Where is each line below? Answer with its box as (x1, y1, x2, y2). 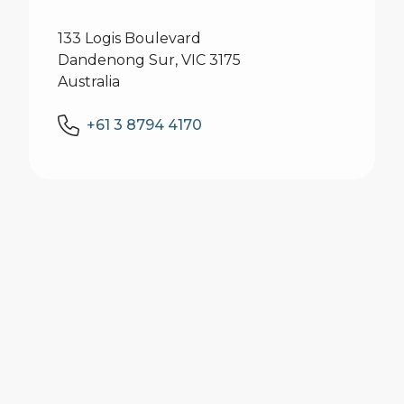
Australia (58, 73, 120, 90)
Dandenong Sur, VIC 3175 (58, 51, 241, 69)
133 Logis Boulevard (58, 30, 201, 47)
